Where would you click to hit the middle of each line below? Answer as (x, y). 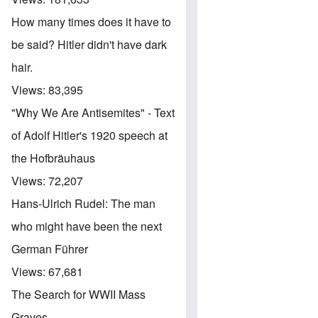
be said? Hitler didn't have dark (89, 44)
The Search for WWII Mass (78, 294)
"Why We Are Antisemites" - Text (93, 112)
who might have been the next (87, 226)
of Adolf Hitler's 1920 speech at (89, 135)
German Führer (50, 248)
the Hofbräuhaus (53, 158)
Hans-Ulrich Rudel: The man (83, 203)
